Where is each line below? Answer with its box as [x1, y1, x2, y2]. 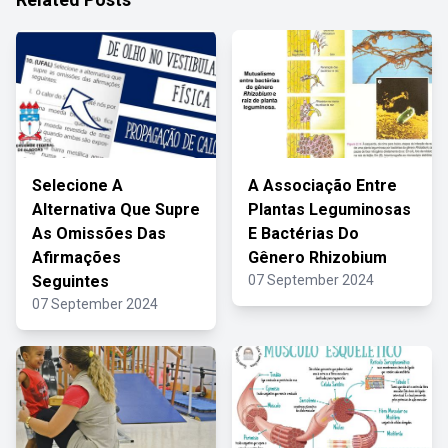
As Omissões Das [32, 224, 166, 243]
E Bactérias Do [248, 224, 359, 243]
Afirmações [32, 248, 121, 267]
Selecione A [32, 176, 123, 195]
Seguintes [32, 272, 109, 291]
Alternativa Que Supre [32, 200, 200, 219]
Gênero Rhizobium [248, 248, 387, 267]
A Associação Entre [248, 176, 397, 195]
